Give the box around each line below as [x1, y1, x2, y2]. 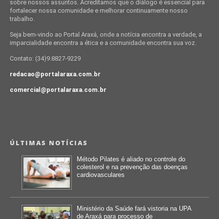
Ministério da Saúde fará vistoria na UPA [76, 204, 191, 212]
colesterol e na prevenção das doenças [76, 163, 188, 171]
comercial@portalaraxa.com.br [9, 86, 107, 93]
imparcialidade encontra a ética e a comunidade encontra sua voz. [9, 39, 197, 46]
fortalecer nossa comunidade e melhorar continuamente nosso [9, 6, 188, 14]
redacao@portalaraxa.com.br [9, 70, 101, 78]
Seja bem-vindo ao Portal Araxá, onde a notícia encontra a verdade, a [9, 30, 202, 38]
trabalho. [9, 15, 35, 22]
